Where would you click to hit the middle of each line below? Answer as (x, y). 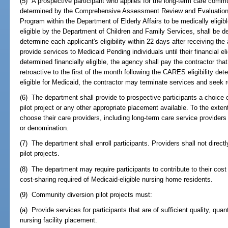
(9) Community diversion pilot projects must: (86, 194)
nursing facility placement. (59, 220)
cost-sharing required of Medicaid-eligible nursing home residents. (117, 179)
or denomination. (45, 128)
